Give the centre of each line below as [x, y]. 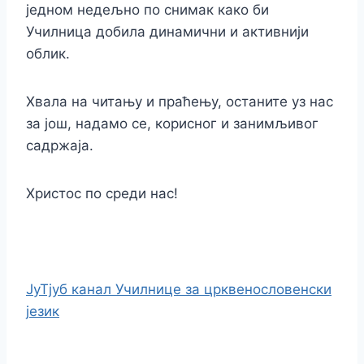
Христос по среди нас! [102, 193]
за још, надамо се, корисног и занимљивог [172, 123]
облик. [48, 53]
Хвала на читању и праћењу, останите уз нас [180, 101]
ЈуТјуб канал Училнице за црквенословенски [179, 289]
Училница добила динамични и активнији [167, 31]
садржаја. [60, 145]
